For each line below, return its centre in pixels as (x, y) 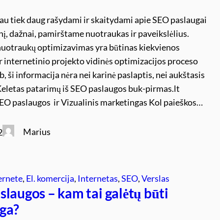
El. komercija (50, 178)
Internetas (98, 178)
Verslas (156, 178)
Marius (37, 131)
